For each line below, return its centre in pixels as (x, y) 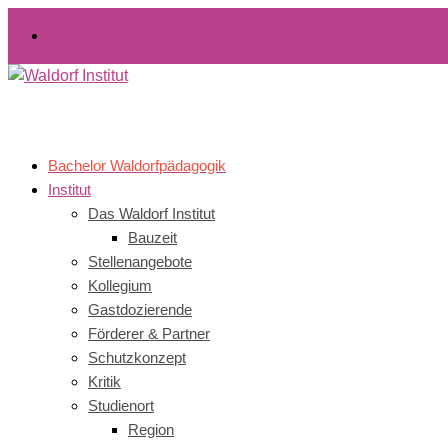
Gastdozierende (140, 309)
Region (151, 429)
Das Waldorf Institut (151, 213)
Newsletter (88, 35)
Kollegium (120, 285)
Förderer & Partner (149, 333)
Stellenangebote (140, 261)
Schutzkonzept (137, 357)
